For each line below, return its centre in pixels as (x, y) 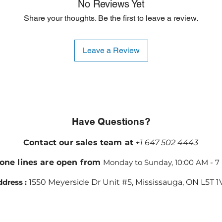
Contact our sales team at (78, 143)
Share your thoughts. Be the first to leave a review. (111, 18)
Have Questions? (111, 122)
